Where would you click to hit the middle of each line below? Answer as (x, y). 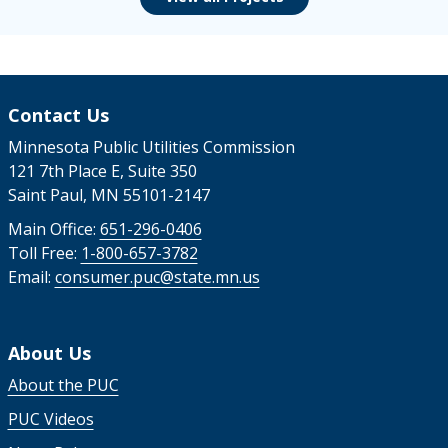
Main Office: (53, 228)
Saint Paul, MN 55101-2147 (108, 194)
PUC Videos (50, 418)
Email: (31, 276)
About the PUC (63, 384)
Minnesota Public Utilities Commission (151, 146)
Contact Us (58, 114)
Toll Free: (44, 252)
